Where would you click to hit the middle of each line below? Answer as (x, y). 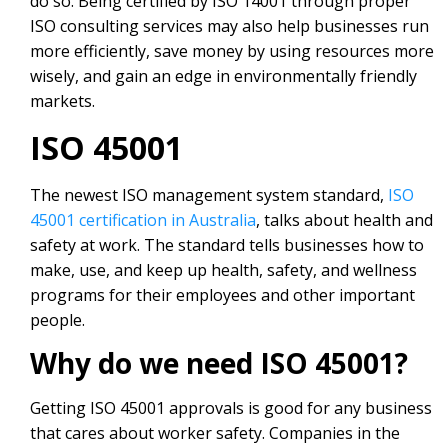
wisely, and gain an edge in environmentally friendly (223, 76)
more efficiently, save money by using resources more (232, 51)
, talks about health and (344, 219)
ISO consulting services (116, 26)
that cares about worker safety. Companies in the (215, 433)
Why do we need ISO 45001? (219, 363)
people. (57, 319)
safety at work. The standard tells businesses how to (227, 244)
